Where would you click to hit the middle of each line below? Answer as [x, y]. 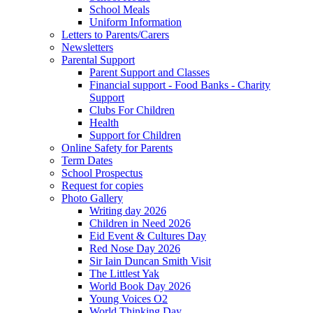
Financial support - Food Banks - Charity [180, 85]
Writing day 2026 [128, 210]
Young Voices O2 [129, 298]
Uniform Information [136, 22]
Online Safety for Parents [117, 147]
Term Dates [87, 160]
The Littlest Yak [124, 273]
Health [104, 122]
